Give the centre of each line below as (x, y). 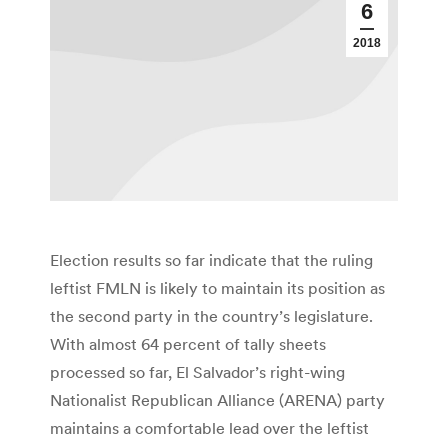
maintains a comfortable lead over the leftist (209, 428)
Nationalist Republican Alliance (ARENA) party (217, 400)
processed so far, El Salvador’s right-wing (197, 372)
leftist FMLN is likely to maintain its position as (217, 288)
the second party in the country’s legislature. (211, 316)
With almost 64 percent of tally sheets (188, 344)
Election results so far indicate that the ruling (211, 260)
